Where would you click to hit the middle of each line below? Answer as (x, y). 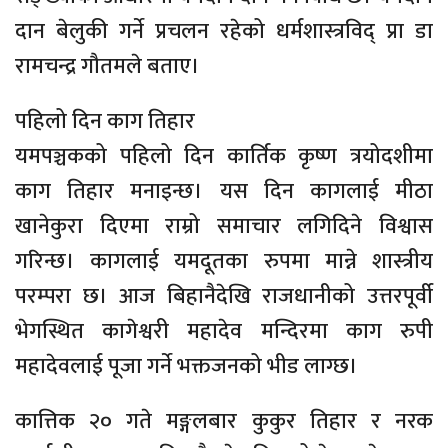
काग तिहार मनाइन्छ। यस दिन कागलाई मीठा (224, 191)
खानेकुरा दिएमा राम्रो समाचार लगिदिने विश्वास (224, 226)
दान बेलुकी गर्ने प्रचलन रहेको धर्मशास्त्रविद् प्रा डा (224, 31)
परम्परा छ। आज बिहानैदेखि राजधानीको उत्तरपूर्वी (224, 296)
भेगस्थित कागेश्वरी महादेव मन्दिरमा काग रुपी (224, 331)
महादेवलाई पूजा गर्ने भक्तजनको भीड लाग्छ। (186, 366)
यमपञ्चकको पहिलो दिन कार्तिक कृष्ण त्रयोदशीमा (224, 156)
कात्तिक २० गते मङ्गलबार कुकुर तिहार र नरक (224, 421)
